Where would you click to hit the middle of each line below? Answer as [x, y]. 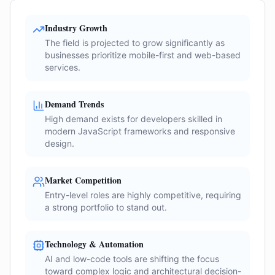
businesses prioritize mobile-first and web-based [143, 55]
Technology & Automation [94, 244]
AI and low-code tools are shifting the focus [132, 259]
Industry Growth [76, 28]
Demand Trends [74, 104]
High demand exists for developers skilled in [134, 119]
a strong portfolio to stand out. [106, 207]
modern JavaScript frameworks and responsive [140, 131]
